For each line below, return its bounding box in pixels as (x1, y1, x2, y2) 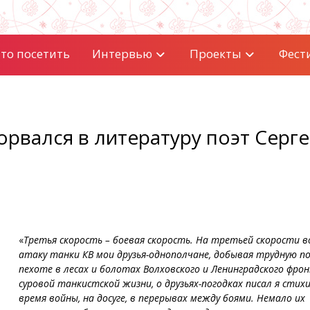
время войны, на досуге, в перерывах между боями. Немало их (18, 291, 305, 304)
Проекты (189, 46, 241, 62)
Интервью (91, 46, 152, 62)
